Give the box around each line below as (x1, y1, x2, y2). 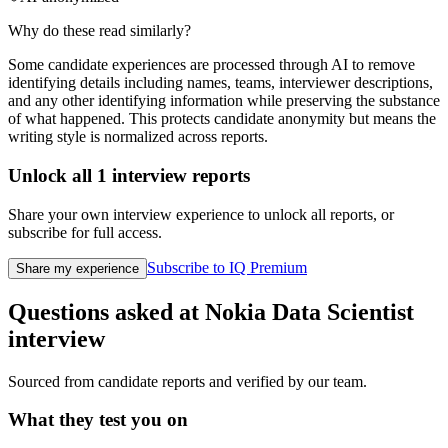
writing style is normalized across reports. (8, 128, 268, 146)
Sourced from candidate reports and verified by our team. (8, 372, 367, 390)
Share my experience (16, 260, 139, 276)
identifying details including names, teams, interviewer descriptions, (8, 74, 433, 92)
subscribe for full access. (8, 223, 162, 241)
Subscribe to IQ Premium (147, 258, 307, 276)
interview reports (107, 165, 250, 187)
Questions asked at (8, 298, 205, 325)
